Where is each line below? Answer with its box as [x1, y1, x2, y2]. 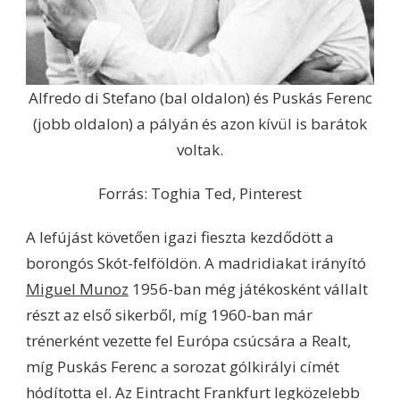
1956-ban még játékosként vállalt [129, 278, 368, 299]
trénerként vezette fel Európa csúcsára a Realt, [26, 329, 351, 351]
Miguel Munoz [26, 278, 129, 299]
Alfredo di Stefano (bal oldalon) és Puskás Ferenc [28, 87, 372, 108]
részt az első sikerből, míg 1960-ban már [26, 304, 312, 325]
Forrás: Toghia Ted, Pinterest [98, 182, 302, 204]
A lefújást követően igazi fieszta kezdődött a [26, 226, 334, 247]
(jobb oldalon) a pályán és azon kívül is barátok [33, 112, 367, 134]
